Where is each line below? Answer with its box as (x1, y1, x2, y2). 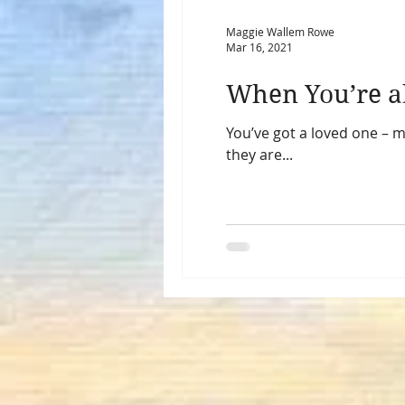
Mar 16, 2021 (226, 40, 293, 54)
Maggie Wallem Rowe (226, 24, 334, 39)
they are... (226, 145, 293, 165)
